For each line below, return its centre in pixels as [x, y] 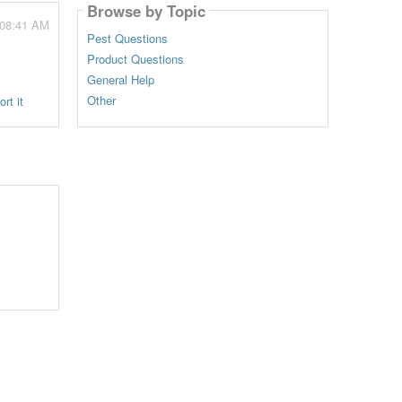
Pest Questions [127, 39]
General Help [120, 80]
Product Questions [135, 59]
